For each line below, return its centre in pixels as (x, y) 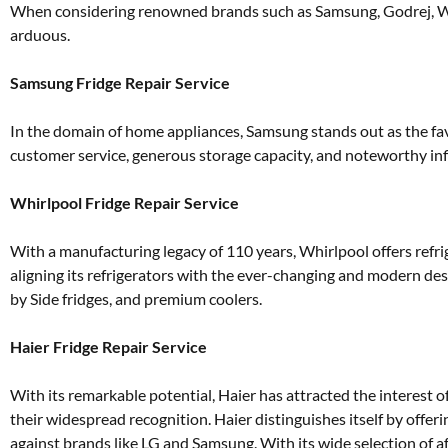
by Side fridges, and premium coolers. (136, 299)
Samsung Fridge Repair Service (120, 83)
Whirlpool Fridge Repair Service (124, 203)
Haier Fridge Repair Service (108, 347)
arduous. (40, 35)
